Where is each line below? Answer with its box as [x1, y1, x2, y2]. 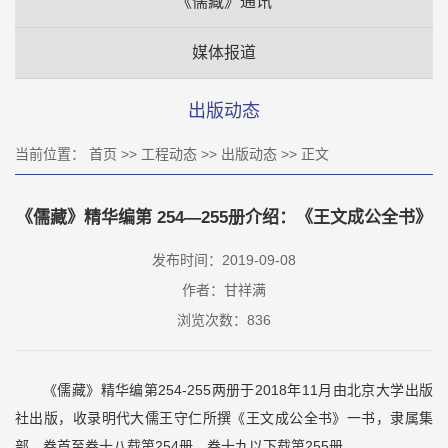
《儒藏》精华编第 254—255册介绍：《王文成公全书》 [16, 207, 432, 227]
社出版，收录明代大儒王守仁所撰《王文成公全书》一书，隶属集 [15, 409, 433, 426]
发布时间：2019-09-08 [152, 251, 296, 268]
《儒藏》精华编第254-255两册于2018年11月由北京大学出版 [43, 381, 433, 398]
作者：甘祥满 [182, 281, 266, 298]
